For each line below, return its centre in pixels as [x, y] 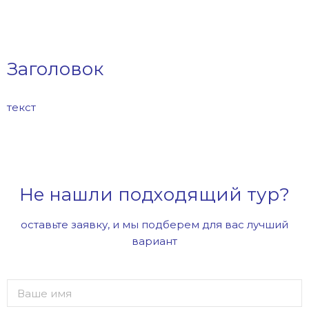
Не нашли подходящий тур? [154, 194]
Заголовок [58, 69]
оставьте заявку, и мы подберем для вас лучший [154, 224]
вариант [154, 241]
